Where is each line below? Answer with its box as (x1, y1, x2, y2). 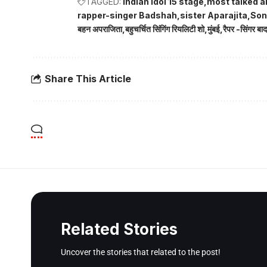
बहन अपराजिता (77, 23, 122, 34)
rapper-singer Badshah (77, 10, 177, 20)
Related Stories (61, 219, 178, 238)
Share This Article (45, 73, 131, 85)
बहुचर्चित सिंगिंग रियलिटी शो (125, 23, 204, 34)
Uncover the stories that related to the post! (61, 247, 221, 257)
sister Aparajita (180, 10, 247, 20)
